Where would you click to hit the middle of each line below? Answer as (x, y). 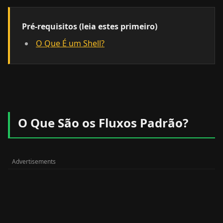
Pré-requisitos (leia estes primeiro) (90, 26)
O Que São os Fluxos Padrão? (103, 123)
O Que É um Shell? (70, 43)
